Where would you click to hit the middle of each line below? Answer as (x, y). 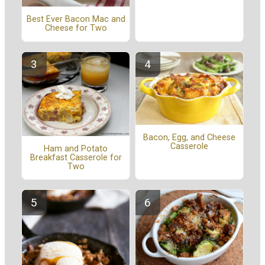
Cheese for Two (76, 28)
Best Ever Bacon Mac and (76, 20)
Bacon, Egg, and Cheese (189, 138)
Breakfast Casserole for (76, 157)
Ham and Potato (76, 148)
